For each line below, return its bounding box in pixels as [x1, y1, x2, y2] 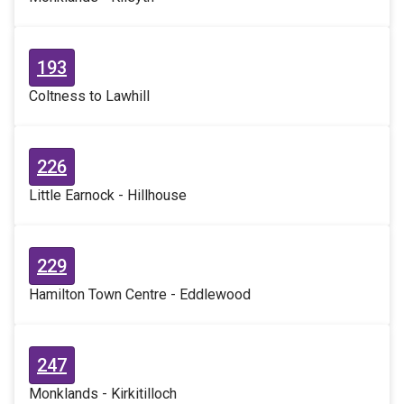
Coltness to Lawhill [29, 87, 150, 105]
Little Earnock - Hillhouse [29, 187, 187, 204]
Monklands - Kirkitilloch [29, 385, 177, 402]
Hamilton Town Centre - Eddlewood [29, 286, 251, 303]
